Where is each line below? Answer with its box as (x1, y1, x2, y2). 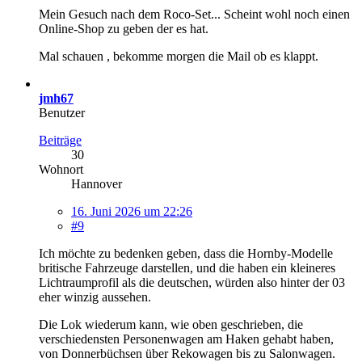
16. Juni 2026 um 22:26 (71, 204, 192, 218)
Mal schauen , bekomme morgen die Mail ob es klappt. (39, 48, 318, 63)
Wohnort (39, 162, 83, 176)
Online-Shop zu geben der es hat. (39, 21, 208, 36)
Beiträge (39, 133, 82, 147)
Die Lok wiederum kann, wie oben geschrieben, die (39, 317, 303, 331)
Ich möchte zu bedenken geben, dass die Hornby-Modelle (39, 246, 333, 260)
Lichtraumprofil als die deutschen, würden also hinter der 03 (39, 275, 345, 289)
